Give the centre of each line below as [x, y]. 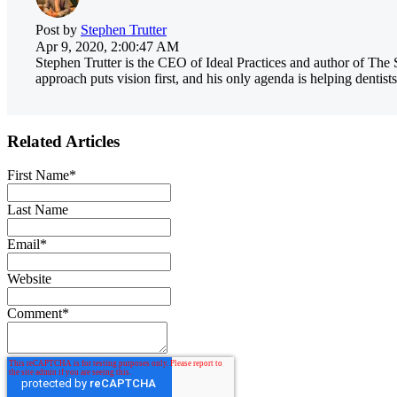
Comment [35, 314]
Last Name [38, 210]
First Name [38, 175]
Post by [58, 30]
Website [29, 279]
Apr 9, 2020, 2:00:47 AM [107, 47]
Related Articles [63, 141]
